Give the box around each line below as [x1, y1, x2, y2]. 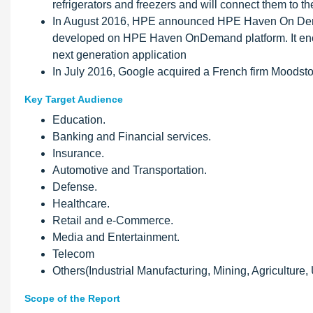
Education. [52, 114, 105, 126]
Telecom [52, 248, 94, 260]
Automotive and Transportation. [52, 164, 207, 176]
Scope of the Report [24, 293, 120, 304]
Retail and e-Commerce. [52, 214, 173, 226]
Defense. [52, 181, 97, 193]
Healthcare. [52, 198, 110, 210]
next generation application [52, 49, 187, 61]
